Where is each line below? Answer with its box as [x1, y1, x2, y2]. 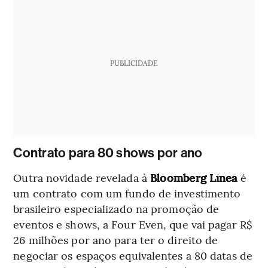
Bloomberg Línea [150, 169, 237, 185]
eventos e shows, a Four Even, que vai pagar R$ [13, 216, 252, 232]
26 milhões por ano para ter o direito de [13, 232, 218, 247]
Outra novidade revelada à [13, 169, 150, 185]
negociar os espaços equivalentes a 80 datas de [13, 247, 252, 263]
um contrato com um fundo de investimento [13, 185, 241, 200]
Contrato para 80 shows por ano [13, 145, 203, 161]
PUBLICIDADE [110, 57, 158, 68]
